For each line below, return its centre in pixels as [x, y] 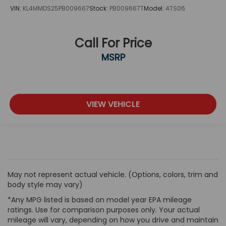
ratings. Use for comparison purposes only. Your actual [104, 210]
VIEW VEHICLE [113, 104]
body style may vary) [45, 185]
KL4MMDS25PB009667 [56, 8]
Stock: [99, 8]
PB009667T [127, 8]
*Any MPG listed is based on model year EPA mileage [100, 200]
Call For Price [113, 43]
